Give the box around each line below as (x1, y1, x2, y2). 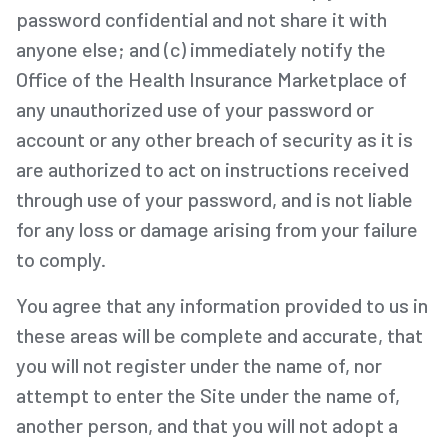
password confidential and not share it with (16, 6, 387, 31)
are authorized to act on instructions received (16, 156, 409, 181)
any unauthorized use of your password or (16, 96, 374, 121)
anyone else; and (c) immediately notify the (16, 36, 386, 61)
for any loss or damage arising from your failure (16, 216, 418, 241)
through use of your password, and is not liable (16, 186, 413, 211)
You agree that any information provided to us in (16, 292, 428, 317)
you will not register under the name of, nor (16, 352, 382, 377)
